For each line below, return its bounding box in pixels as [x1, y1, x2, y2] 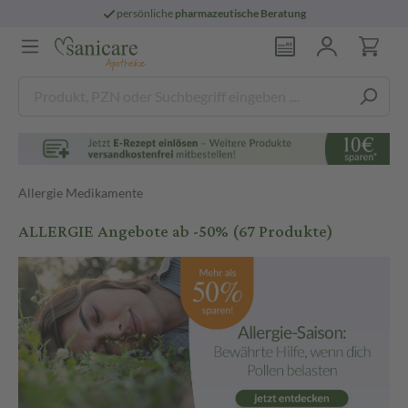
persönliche [117, 6, 176, 20]
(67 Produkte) [232, 216, 333, 248]
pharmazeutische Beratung [175, 6, 307, 20]
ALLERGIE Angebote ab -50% [18, 216, 232, 248]
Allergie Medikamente [18, 184, 143, 200]
